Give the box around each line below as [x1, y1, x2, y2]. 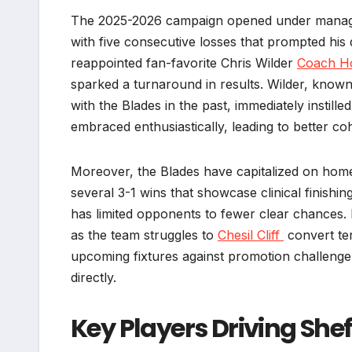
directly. [71, 269, 116, 285]
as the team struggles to [71, 226, 218, 243]
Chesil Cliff [218, 226, 284, 243]
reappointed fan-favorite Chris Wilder [71, 54, 297, 71]
